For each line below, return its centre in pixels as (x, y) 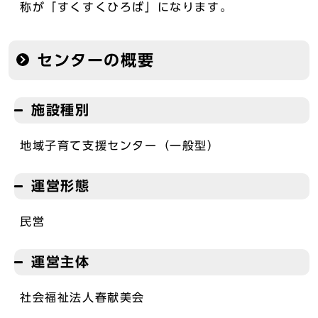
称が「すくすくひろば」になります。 (126, 7)
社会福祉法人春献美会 (82, 297)
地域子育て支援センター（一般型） (120, 146)
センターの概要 (96, 60)
